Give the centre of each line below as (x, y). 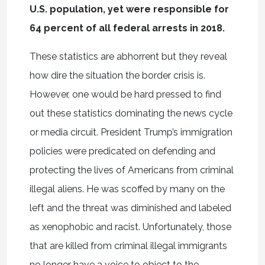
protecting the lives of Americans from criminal (131, 170)
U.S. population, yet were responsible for (129, 9)
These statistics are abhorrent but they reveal (128, 57)
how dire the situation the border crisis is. (117, 76)
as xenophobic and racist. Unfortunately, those (130, 227)
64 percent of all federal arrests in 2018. (127, 28)
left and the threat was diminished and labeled (130, 208)
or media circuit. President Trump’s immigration (131, 132)
